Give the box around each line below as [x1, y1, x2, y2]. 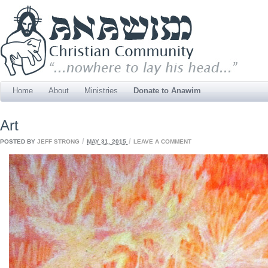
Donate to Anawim [133, 86, 201, 95]
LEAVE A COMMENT [133, 138, 191, 144]
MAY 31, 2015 [87, 138, 126, 144]
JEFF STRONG [37, 138, 80, 144]
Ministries [84, 86, 118, 95]
